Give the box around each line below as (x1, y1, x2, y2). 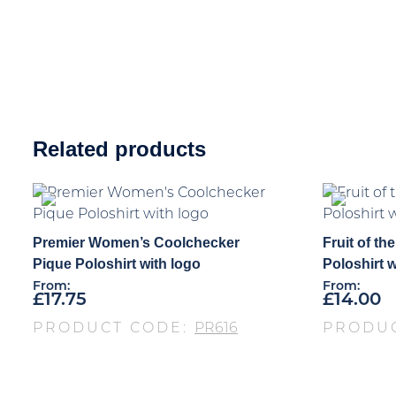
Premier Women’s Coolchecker (33, 234, 240, 250)
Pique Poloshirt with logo (33, 255, 201, 271)
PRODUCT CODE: (33, 321, 194, 336)
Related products (33, 136, 206, 161)
